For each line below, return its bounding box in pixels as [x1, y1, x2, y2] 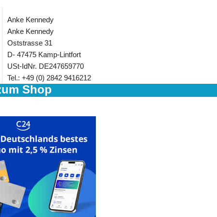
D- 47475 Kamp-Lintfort [7, 50, 81, 59]
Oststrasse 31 [7, 39, 52, 47]
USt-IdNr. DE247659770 [7, 62, 84, 70]
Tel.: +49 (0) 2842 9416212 [7, 74, 91, 82]
